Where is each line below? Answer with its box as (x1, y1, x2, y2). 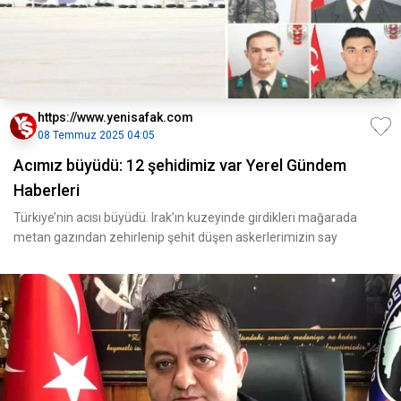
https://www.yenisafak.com (38, 110, 193, 124)
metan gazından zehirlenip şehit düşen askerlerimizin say (13, 230, 337, 244)
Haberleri (13, 181, 80, 200)
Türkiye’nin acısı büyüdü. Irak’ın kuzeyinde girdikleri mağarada (13, 210, 357, 225)
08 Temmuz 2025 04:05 (38, 129, 155, 141)
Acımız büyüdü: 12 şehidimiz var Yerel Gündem (13, 156, 346, 175)
